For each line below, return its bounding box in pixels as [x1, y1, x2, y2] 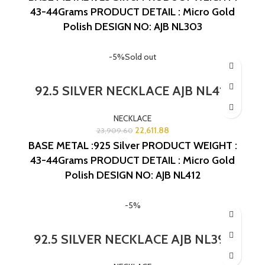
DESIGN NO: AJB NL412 [96, 168, 201, 182]
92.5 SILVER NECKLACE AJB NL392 [33, 231, 232, 247]
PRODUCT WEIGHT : [141, 138, 237, 152]
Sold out [125, 51, 156, 62]
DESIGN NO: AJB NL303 [94, 20, 202, 33]
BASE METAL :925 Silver [28, 138, 140, 152]
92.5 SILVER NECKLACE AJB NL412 [34, 82, 231, 99]
